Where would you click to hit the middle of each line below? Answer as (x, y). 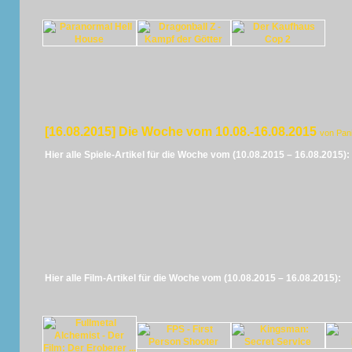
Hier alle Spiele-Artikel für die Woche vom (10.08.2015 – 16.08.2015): (197, 155)
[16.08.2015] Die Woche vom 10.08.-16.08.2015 (182, 132)
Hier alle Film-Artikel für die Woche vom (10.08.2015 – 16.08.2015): (192, 278)
